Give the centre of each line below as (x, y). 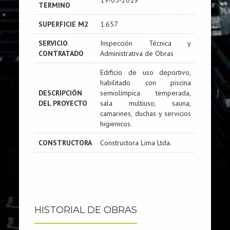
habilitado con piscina (146, 83)
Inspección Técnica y (146, 43)
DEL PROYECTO (63, 103)
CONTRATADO (61, 53)
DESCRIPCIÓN (61, 93)
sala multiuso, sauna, (146, 103)
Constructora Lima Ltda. (136, 143)
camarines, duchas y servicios (146, 113)
